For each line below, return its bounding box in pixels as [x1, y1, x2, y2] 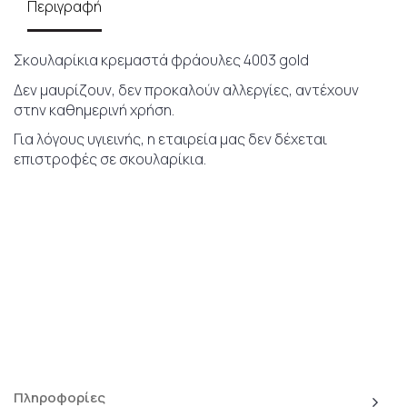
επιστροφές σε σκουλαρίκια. [14, 149, 206, 170]
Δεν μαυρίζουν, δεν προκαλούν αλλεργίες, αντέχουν [14, 79, 359, 100]
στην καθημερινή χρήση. [14, 99, 174, 120]
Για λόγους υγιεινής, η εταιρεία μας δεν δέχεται [14, 129, 327, 150]
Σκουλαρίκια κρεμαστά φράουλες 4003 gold [14, 50, 309, 71]
